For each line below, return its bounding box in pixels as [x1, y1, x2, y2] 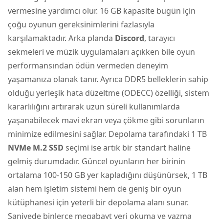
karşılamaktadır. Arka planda [8, 32, 115, 44]
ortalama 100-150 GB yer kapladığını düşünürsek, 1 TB [8, 169, 207, 180]
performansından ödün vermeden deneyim [8, 60, 168, 71]
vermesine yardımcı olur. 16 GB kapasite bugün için [8, 5, 196, 16]
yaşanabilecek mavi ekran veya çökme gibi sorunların [8, 114, 204, 126]
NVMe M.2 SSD [8, 142, 64, 153]
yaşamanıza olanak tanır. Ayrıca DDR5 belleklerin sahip [8, 73, 208, 85]
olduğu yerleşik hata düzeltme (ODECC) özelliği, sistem [8, 87, 209, 98]
